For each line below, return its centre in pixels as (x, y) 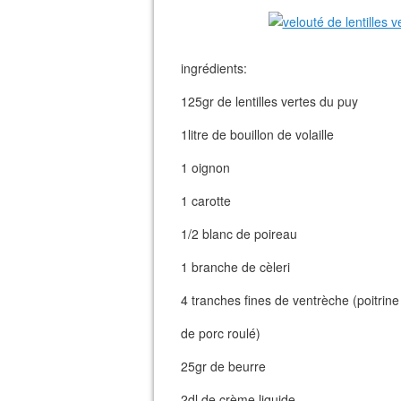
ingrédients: (214, 68)
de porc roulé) (221, 333)
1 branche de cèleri (235, 267)
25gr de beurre (223, 366)
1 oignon (205, 167)
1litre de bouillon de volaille (257, 134)
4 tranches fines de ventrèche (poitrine (290, 300)
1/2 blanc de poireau (239, 234)
